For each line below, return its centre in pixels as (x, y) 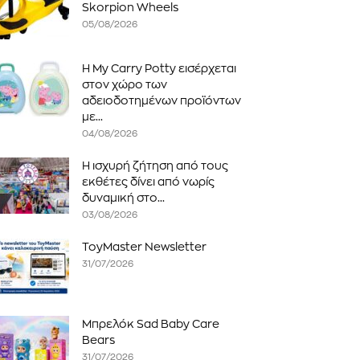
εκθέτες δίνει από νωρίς (148, 182)
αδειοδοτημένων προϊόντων (162, 100)
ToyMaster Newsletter (144, 247)
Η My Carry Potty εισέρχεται (159, 68)
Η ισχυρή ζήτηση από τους (155, 166)
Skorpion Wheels (130, 7)
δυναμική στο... (123, 198)
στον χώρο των (125, 84)
